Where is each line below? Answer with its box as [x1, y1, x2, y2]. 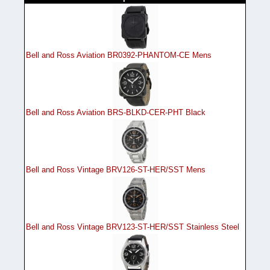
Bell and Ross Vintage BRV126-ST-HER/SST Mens [26, 165, 206, 174]
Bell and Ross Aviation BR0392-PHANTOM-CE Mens [26, 50, 212, 60]
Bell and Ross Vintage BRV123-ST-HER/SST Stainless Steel [26, 222, 239, 231]
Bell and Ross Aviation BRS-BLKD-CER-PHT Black [26, 107, 206, 117]
